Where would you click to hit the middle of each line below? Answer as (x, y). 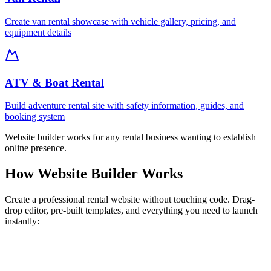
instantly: (22, 221)
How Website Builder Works (94, 174)
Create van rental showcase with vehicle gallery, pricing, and (120, 21)
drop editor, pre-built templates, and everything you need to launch (131, 211)
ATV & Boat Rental (54, 82)
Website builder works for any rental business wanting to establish (130, 137)
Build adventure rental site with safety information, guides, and (124, 106)
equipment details (38, 32)
